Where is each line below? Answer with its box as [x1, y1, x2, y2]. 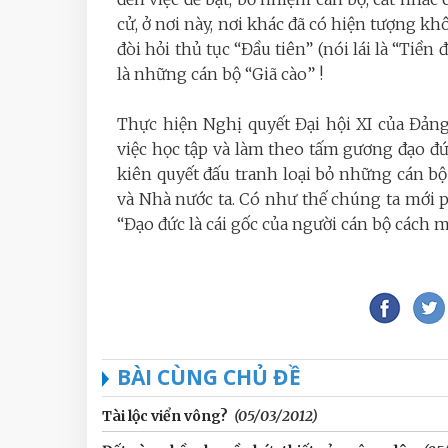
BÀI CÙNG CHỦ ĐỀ [117, 363, 301, 391]
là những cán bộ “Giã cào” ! [117, 64, 327, 84]
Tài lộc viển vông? [102, 407, 228, 425]
